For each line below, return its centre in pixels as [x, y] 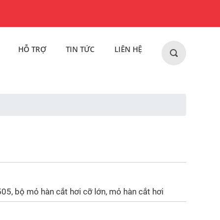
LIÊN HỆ [128, 49]
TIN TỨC [80, 49]
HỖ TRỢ [32, 49]
